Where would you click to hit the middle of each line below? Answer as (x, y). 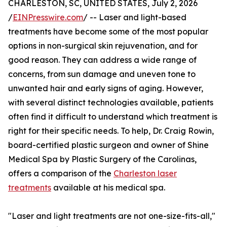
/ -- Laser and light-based (135, 17)
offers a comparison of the (61, 174)
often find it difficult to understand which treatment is (113, 117)
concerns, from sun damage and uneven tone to (102, 74)
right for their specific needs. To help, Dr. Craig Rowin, (111, 131)
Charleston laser (145, 174)
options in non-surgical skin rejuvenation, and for (103, 46)
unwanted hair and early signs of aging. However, (106, 88)
